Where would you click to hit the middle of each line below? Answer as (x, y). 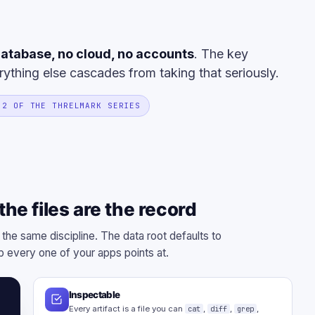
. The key (221, 53)
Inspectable (94, 294)
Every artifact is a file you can (127, 308)
